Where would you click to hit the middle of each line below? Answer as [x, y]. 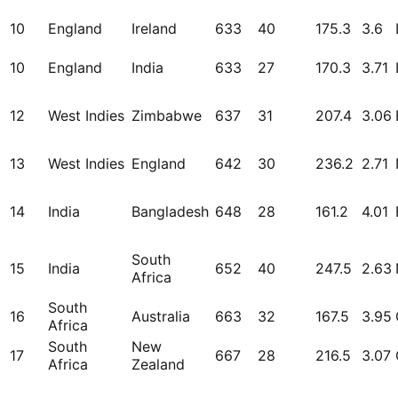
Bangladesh [170, 212]
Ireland [154, 29]
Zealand [158, 365]
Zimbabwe [167, 116]
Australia [161, 317]
